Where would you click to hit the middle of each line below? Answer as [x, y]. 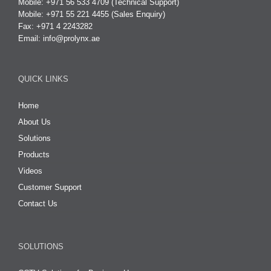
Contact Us [38, 204]
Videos [30, 171]
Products [34, 155]
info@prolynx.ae [71, 39]
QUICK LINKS [43, 79]
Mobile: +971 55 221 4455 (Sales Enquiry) [92, 15]
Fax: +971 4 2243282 [55, 27]
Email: [31, 39]
